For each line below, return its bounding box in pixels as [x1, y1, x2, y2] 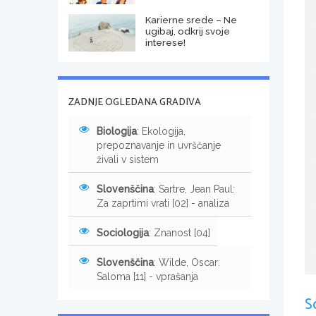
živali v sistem [97, 153, 159, 165]
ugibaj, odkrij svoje [145, 25, 230, 37]
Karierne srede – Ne [145, 13, 237, 25]
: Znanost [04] [149, 226, 210, 238]
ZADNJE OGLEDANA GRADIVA [68, 94, 201, 111]
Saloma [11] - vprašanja [97, 270, 198, 282]
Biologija [97, 125, 137, 137]
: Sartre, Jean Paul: [154, 183, 235, 195]
